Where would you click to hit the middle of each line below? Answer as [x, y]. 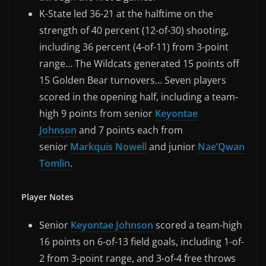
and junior [172, 146]
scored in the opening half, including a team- [139, 96]
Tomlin [55, 163]
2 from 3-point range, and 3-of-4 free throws [137, 258]
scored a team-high [198, 225]
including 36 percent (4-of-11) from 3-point [134, 47]
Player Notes [47, 197]
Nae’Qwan [221, 146]
